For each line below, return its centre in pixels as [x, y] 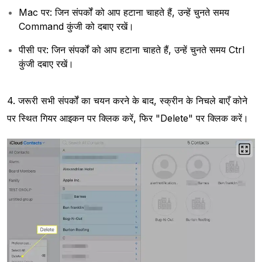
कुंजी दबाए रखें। [46, 63]
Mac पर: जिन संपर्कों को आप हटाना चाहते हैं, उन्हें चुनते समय [124, 12]
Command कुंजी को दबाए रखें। [76, 26]
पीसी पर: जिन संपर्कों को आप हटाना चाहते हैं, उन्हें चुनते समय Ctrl [132, 49]
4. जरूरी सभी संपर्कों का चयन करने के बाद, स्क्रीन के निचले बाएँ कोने [127, 100]
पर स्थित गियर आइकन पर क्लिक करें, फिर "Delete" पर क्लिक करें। [128, 118]
